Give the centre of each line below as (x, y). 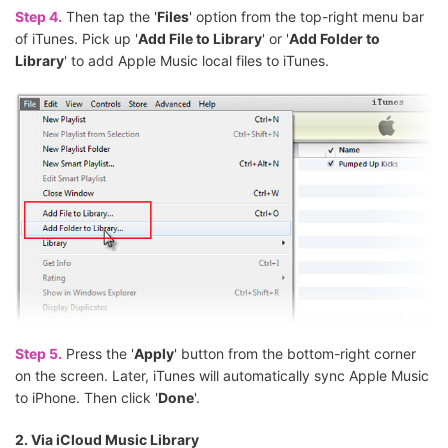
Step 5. (38, 353)
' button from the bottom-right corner (295, 353)
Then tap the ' (109, 16)
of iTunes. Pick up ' (76, 38)
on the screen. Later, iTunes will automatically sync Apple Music (222, 375)
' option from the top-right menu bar (306, 16)
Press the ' (98, 353)
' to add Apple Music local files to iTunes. (196, 60)
